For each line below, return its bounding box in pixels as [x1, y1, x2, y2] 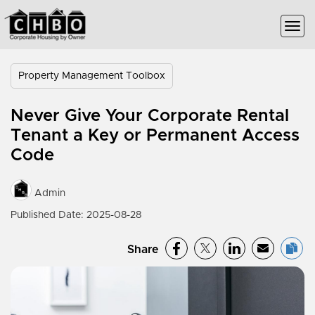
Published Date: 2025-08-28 [11, 210, 141, 220]
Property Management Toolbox [18, 71, 165, 81]
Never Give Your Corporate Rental [11, 108, 289, 124]
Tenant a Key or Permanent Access [11, 127, 300, 144]
